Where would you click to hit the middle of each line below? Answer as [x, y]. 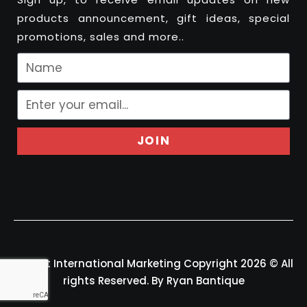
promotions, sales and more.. [101, 36]
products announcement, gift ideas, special [153, 18]
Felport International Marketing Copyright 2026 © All [153, 263]
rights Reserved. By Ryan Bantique [153, 280]
